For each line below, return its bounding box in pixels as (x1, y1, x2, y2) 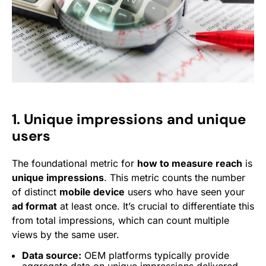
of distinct (12, 185, 59, 198)
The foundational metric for (12, 157, 137, 169)
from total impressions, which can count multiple (12, 214, 229, 226)
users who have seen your (125, 185, 245, 198)
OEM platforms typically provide (81, 249, 229, 261)
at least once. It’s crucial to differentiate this (57, 199, 254, 212)
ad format (12, 199, 57, 212)
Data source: (22, 249, 81, 261)
